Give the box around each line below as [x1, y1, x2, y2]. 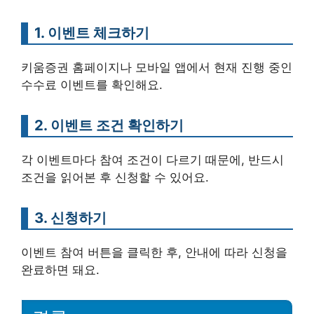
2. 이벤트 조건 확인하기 [34, 116, 184, 134]
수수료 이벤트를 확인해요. [21, 77, 163, 92]
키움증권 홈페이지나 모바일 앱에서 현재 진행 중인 [21, 60, 292, 74]
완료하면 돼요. [21, 262, 100, 277]
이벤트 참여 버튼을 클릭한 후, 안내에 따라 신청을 [21, 245, 287, 259]
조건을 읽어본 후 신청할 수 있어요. [21, 170, 209, 184]
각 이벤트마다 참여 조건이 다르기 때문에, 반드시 [21, 152, 284, 167]
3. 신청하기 [34, 208, 107, 226]
